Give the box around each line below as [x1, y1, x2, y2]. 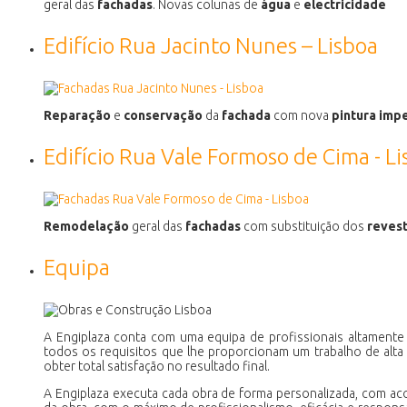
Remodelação [44, 218, 129, 233]
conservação [124, 107, 203, 123]
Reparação [44, 107, 111, 123]
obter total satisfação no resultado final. [44, 358, 270, 373]
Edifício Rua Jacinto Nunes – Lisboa [44, 33, 378, 58]
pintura [332, 107, 376, 123]
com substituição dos [241, 218, 367, 233]
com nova [271, 107, 332, 123]
